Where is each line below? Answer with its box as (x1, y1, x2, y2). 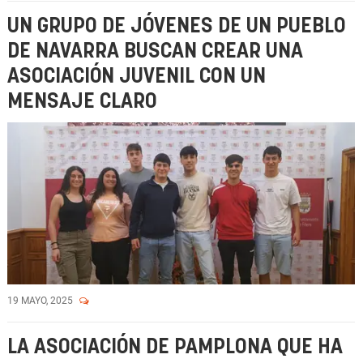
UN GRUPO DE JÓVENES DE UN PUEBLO (7, 16, 346, 36)
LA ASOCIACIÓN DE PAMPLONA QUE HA (7, 337, 343, 357)
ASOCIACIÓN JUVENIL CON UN (7, 66, 266, 87)
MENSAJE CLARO (7, 92, 157, 112)
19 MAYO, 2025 (7, 295, 75, 306)
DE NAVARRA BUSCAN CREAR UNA (7, 41, 303, 62)
